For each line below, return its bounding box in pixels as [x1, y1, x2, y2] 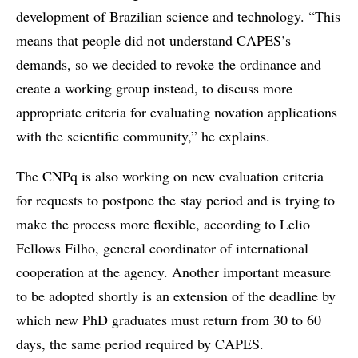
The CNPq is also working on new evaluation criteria [16, 166, 324, 186]
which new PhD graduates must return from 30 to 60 [16, 310, 321, 330]
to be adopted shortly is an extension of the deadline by [16, 286, 336, 306]
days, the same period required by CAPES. [16, 334, 264, 354]
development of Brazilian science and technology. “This [16, 6, 340, 26]
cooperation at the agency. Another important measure [16, 262, 331, 282]
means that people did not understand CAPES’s [16, 30, 291, 50]
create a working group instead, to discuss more [16, 78, 292, 98]
